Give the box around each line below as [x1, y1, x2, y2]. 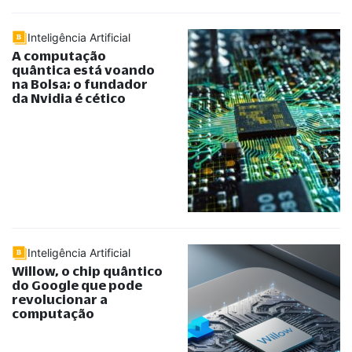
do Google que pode [12, 277, 142, 292]
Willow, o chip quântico [12, 263, 163, 278]
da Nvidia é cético [12, 90, 126, 105]
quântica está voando [12, 62, 155, 77]
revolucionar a [12, 291, 108, 306]
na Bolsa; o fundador [12, 76, 148, 91]
